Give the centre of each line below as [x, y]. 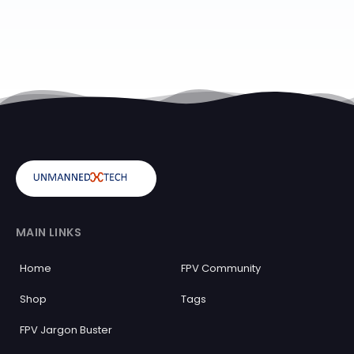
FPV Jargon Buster [66, 330]
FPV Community [221, 268]
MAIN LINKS [49, 232]
